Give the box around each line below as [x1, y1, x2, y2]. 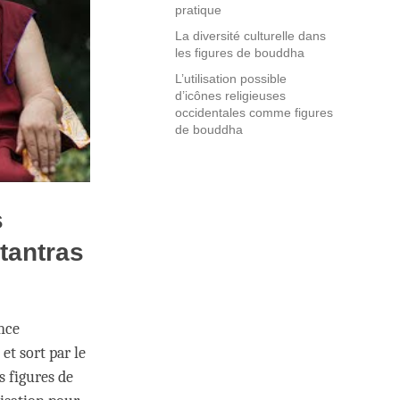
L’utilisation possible [175, 71, 287, 87]
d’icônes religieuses [175, 88, 286, 104]
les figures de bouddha [175, 46, 304, 61]
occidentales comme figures [175, 105, 333, 121]
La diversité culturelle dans [175, 29, 326, 44]
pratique [175, 3, 221, 18]
